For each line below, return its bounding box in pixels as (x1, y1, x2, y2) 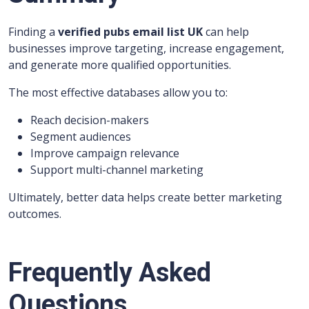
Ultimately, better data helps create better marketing (8, 190, 282, 205)
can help (203, 24, 249, 39)
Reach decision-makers (30, 112, 149, 128)
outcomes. (8, 206, 61, 221)
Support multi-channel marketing (30, 162, 203, 177)
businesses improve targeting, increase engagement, (8, 41, 284, 56)
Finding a (8, 24, 58, 39)
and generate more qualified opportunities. (8, 57, 231, 72)
